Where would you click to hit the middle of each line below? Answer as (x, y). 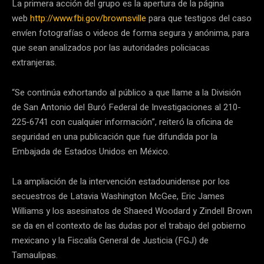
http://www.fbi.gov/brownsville (88, 18)
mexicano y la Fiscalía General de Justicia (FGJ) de (110, 240)
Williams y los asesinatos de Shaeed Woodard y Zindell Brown (132, 211)
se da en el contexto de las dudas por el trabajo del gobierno (129, 225)
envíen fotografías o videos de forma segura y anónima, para (131, 33)
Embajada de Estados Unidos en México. (91, 151)
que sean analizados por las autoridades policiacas (111, 47)
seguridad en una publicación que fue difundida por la (115, 136)
